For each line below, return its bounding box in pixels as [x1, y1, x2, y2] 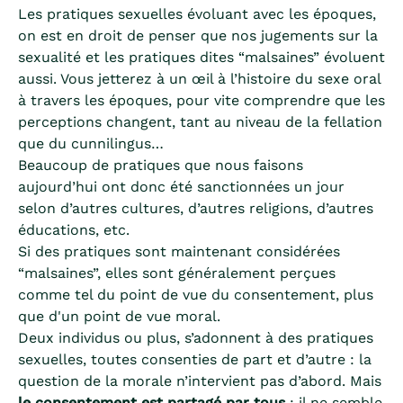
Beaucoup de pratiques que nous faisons [18, 157, 303, 174]
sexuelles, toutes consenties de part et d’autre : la [18, 351, 372, 368]
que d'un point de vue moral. [18, 308, 220, 325]
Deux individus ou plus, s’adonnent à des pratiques [18, 329, 373, 346]
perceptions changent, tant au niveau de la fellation [18, 113, 382, 130]
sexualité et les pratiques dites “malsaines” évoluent [18, 49, 385, 66]
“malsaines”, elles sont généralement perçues [18, 264, 336, 282]
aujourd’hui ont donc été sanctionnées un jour [18, 178, 345, 195]
